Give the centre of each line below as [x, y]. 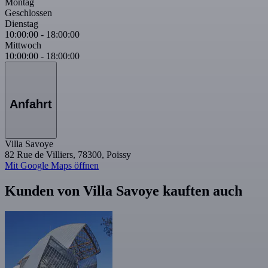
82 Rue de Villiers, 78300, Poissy [68, 155]
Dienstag [22, 24]
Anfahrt [31, 104]
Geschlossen [28, 13]
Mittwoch [23, 45]
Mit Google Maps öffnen [52, 166]
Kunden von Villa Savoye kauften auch [124, 191]
